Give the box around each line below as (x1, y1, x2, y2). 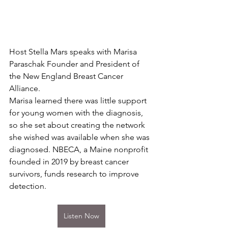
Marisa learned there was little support (9, 95, 149, 105)
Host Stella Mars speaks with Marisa (9, 46, 139, 56)
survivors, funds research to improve (9, 168, 141, 179)
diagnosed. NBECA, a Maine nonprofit (9, 144, 150, 154)
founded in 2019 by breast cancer (9, 156, 131, 166)
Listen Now (64, 211, 99, 220)
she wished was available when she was (9, 132, 152, 142)
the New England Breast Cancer (9, 71, 125, 81)
